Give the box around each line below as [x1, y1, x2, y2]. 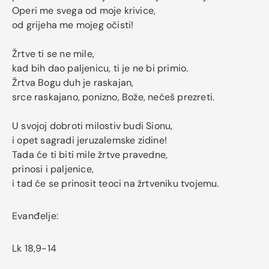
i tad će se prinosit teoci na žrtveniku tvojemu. [12, 177, 219, 190]
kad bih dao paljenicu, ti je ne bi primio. [12, 62, 189, 75]
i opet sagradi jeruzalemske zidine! [12, 134, 167, 147]
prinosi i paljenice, [12, 163, 94, 176]
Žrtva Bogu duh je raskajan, [12, 76, 134, 89]
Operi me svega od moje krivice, [12, 4, 156, 17]
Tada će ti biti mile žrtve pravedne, [12, 148, 168, 162]
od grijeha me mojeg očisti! [12, 19, 134, 32]
